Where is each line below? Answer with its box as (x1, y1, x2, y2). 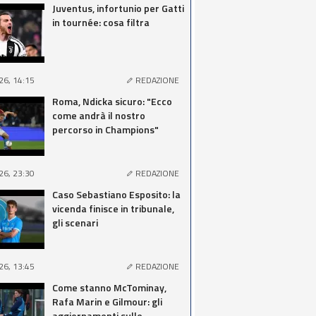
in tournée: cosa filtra (52, 15, 150, 30)
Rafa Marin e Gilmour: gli (52, 294, 162, 309)
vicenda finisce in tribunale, (52, 201, 174, 216)
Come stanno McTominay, (52, 280, 166, 295)
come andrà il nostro (52, 108, 145, 123)
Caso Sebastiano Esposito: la (52, 187, 181, 202)
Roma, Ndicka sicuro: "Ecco (52, 94, 172, 109)
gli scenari (52, 215, 98, 230)
